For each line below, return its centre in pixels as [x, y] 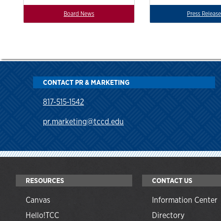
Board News [79, 14]
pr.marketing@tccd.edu [83, 121]
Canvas [38, 200]
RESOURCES [45, 180]
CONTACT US [172, 180]
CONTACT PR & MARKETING [86, 82]
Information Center [185, 200]
